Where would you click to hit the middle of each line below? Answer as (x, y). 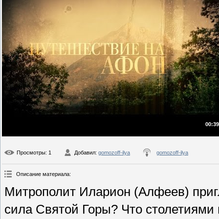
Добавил (85, 153)
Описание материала (43, 174)
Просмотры (31, 153)
